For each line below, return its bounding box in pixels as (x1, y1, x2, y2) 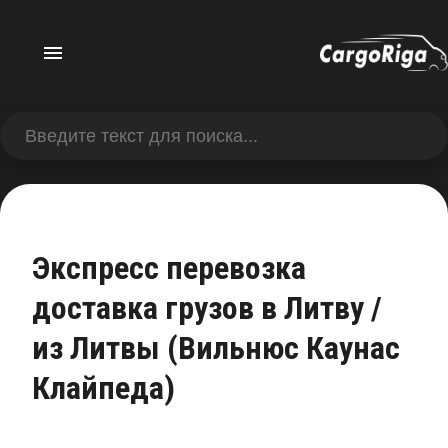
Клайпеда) (32, 369, 175, 407)
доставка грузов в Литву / (32, 289, 382, 327)
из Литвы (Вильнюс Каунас (32, 329, 400, 367)
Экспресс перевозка (32, 249, 306, 287)
